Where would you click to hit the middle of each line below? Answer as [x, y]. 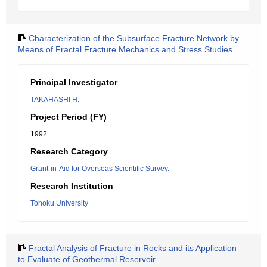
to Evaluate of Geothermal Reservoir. [88, 259]
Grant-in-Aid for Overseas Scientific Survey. [100, 169]
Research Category [69, 151]
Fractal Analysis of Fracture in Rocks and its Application [133, 248]
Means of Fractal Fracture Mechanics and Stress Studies [125, 49]
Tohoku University [59, 203]
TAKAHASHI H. [55, 100]
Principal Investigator [74, 82]
